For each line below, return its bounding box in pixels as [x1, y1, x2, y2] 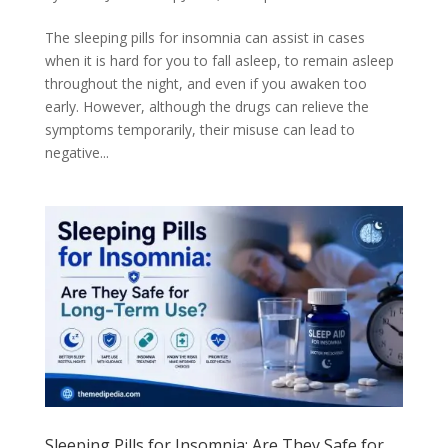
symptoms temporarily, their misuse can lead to [44, 119, 355, 139]
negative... [44, 142, 109, 162]
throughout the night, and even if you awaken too [44, 73, 367, 93]
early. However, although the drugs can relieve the [44, 96, 369, 116]
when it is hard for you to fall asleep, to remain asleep [44, 50, 394, 70]
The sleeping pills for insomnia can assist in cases [44, 27, 365, 47]
